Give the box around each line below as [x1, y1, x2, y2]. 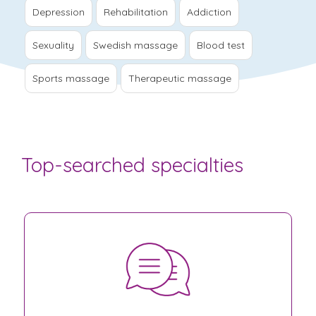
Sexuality [32, 38, 74, 51]
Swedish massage [93, 38, 178, 51]
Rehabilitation [104, 5, 168, 18]
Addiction [187, 5, 231, 18]
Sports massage [32, 71, 109, 85]
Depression [32, 5, 85, 18]
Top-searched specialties [21, 152, 243, 177]
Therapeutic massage [128, 71, 231, 85]
